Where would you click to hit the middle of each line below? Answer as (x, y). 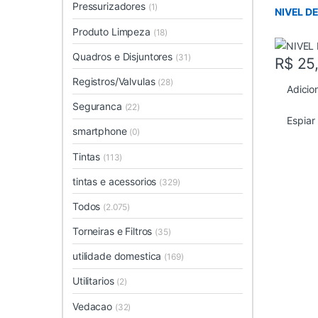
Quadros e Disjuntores (124, 56)
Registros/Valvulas (115, 81)
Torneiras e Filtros (114, 231)
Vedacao (94, 306)
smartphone (101, 131)
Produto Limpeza (113, 31)
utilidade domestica (119, 256)
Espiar (301, 120)
